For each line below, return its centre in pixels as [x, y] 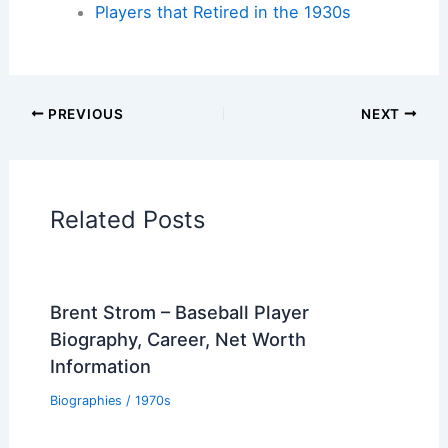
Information [100, 365]
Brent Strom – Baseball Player [179, 311]
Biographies [85, 400]
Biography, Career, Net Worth [177, 338]
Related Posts [127, 219]
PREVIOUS [84, 113]
